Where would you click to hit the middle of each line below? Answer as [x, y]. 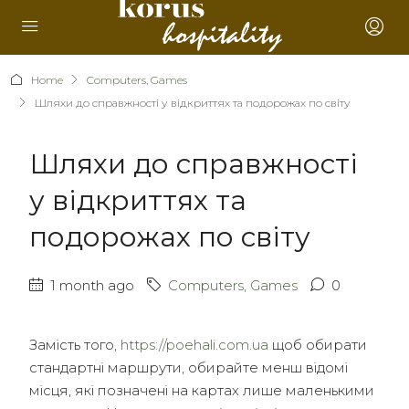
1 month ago [90, 285]
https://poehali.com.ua [194, 345]
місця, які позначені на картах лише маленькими [202, 390]
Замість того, [75, 345]
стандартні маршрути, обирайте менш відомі [189, 367]
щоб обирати [318, 345]
